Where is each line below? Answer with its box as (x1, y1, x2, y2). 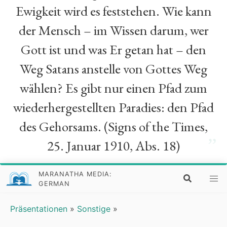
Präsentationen (10, 204, 67, 214)
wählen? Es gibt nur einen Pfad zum (20, 79, 207, 97)
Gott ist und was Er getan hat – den (21, 41, 206, 58)
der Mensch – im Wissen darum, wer (18, 21, 209, 39)
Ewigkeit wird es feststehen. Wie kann (15, 2, 212, 20)
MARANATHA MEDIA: (39, 170, 112, 178)
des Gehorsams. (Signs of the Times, (19, 118, 208, 135)
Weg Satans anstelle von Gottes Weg (20, 60, 207, 78)
